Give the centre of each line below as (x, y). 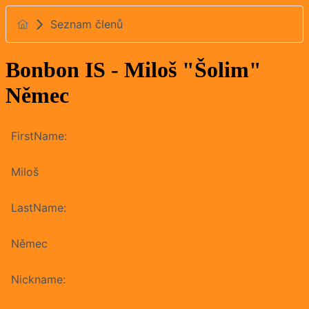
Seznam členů (87, 24)
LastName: (39, 207)
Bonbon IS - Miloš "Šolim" (133, 70)
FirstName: (39, 136)
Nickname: (38, 279)
